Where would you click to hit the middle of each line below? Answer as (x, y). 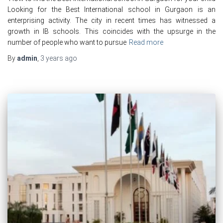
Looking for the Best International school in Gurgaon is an (111, 10)
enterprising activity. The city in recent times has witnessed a (111, 21)
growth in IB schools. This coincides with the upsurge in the (111, 32)
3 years (52, 58)
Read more (146, 43)
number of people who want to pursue (67, 43)
